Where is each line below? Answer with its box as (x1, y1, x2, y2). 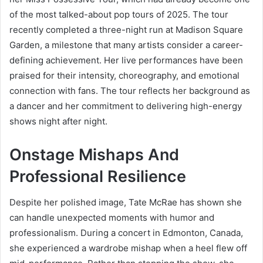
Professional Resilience (9, 166, 186, 186)
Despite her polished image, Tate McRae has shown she (9, 197, 242, 208)
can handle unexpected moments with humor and (9, 212, 214, 224)
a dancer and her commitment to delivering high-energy (9, 100, 242, 112)
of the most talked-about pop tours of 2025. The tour (9, 8, 228, 20)
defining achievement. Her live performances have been (9, 54, 243, 66)
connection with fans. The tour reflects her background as (9, 85, 250, 96)
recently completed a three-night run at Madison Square (9, 23, 243, 35)
